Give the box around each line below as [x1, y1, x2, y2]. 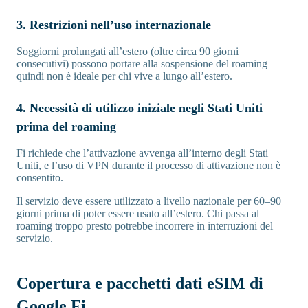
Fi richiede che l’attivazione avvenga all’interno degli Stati [16, 147, 268, 159]
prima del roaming [16, 120, 116, 134]
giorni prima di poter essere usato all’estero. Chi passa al [16, 208, 259, 220]
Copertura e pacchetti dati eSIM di [16, 274, 263, 293]
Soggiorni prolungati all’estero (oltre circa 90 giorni [16, 45, 239, 58]
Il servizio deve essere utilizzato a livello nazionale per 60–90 [16, 195, 281, 208]
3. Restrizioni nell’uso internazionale [16, 18, 211, 32]
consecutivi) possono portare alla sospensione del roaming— [16, 58, 278, 70]
